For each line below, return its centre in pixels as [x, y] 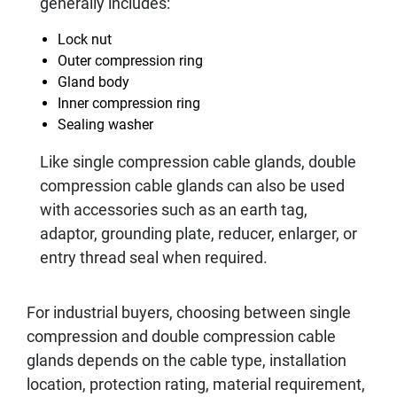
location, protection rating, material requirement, [196, 384]
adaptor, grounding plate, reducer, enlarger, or [198, 234]
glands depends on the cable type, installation [187, 360]
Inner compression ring [129, 103]
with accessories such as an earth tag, [174, 210]
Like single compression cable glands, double [198, 162]
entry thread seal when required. [154, 257]
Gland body [93, 82]
